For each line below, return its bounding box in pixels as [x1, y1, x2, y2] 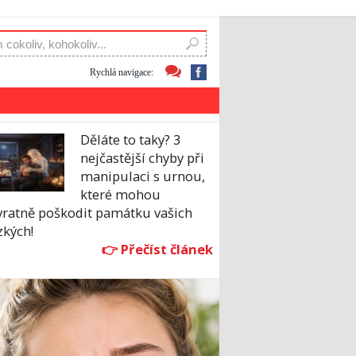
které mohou [80, 185, 161, 204]
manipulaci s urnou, [80, 167, 205, 186]
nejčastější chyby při [80, 149, 204, 168]
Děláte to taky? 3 [80, 130, 180, 149]
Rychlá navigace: [90, 66, 153, 78]
